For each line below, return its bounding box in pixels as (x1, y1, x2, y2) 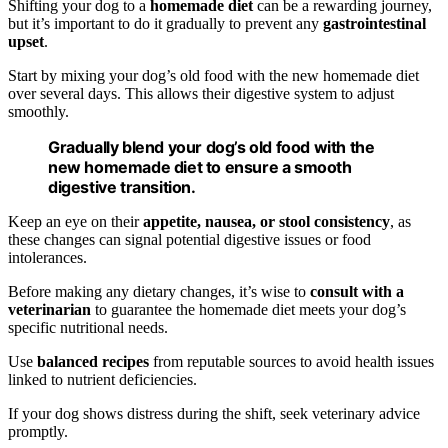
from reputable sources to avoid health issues (149, 353, 434, 371)
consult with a (310, 283, 404, 301)
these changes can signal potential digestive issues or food (8, 231, 371, 249)
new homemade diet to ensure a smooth (48, 157, 352, 178)
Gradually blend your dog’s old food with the (48, 137, 375, 158)
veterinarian (8, 301, 91, 319)
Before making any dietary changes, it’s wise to (8, 283, 310, 301)
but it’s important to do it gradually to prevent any (8, 15, 323, 33)
